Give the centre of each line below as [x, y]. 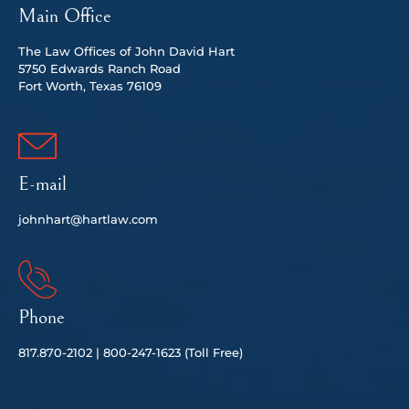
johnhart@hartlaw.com [88, 219]
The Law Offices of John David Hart [126, 51]
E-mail [42, 184]
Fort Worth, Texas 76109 [90, 85]
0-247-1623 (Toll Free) [181, 352]
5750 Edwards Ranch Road [100, 68]
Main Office [65, 16]
